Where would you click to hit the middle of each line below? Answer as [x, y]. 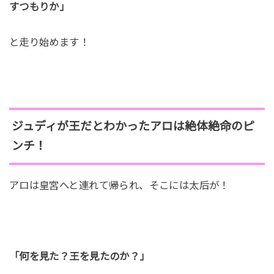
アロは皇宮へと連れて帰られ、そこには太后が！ [119, 186]
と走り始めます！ [49, 42]
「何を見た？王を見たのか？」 [79, 256]
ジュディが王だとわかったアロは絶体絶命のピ [133, 126]
